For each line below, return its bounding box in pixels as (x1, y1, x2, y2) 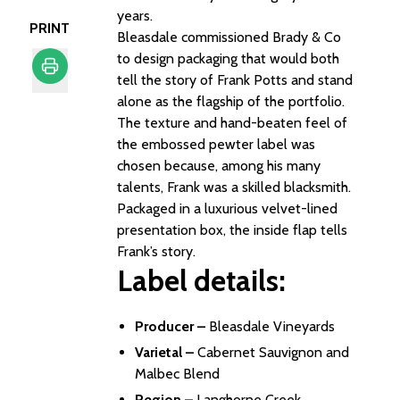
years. (117, 7, 153, 24)
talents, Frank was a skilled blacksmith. (117, 179, 351, 196)
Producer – (135, 318, 209, 335)
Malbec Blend (135, 365, 220, 382)
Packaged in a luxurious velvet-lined (117, 200, 337, 217)
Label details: (117, 262, 286, 298)
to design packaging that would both (117, 50, 339, 67)
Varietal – (135, 344, 197, 361)
